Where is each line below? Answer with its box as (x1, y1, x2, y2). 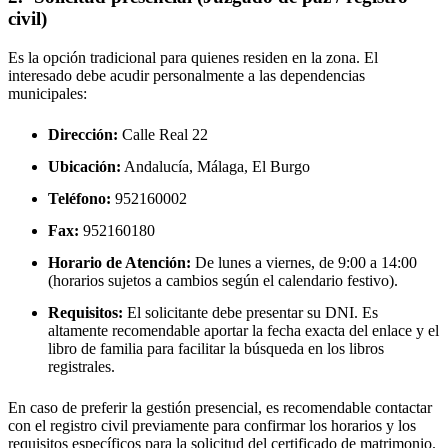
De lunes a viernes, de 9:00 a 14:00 (191, 253, 417, 271)
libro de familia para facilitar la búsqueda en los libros (48, 339, 384, 357)
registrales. (48, 357, 115, 375)
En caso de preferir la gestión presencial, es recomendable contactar (8, 398, 432, 416)
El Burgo (252, 157, 310, 175)
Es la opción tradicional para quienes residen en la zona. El (8, 48, 378, 66)
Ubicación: (48, 157, 121, 175)
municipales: (8, 84, 87, 102)
